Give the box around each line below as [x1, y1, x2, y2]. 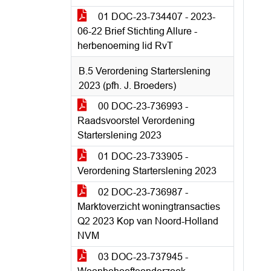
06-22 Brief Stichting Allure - [77, 26, 197, 36]
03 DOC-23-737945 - [96, 252, 188, 262]
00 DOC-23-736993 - [96, 101, 188, 111]
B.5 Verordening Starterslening [79, 66, 211, 76]
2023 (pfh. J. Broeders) [79, 80, 176, 91]
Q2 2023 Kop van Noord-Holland [77, 216, 218, 226]
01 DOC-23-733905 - [96, 151, 188, 162]
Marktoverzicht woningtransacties [77, 201, 220, 212]
